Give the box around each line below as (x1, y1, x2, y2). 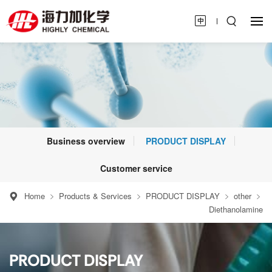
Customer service (100, 161, 172, 174)
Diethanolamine (209, 203, 263, 215)
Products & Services (59, 189, 132, 202)
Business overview (46, 134, 125, 147)
